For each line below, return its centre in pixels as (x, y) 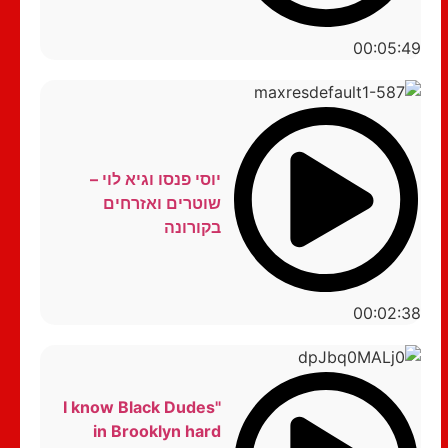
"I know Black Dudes (138, 407)
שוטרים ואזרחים (161, 202)
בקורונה (192, 226)
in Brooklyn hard (156, 431)
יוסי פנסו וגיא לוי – (155, 178)
